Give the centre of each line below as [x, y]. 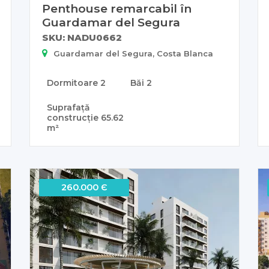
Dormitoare [74, 83]
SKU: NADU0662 [82, 38]
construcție [74, 118]
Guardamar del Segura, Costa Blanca [133, 54]
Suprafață [68, 108]
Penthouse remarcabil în [117, 9]
